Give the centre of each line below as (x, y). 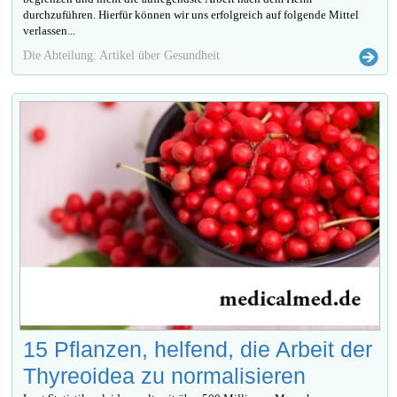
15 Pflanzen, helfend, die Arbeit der (198, 350)
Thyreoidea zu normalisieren (165, 376)
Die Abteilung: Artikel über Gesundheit (122, 55)
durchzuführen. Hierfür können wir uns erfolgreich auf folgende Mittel (191, 15)
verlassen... (50, 31)
